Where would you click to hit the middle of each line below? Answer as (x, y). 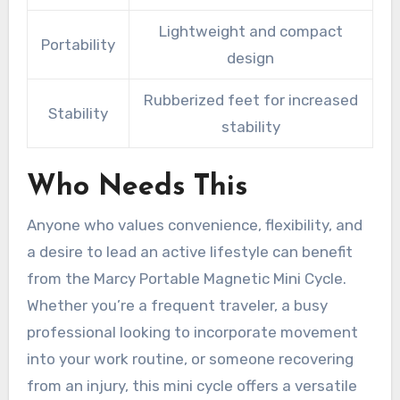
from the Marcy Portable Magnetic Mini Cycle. (186, 279)
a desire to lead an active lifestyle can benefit (189, 252)
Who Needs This (137, 188)
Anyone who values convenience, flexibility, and (194, 225)
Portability (78, 45)
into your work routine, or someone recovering (190, 359)
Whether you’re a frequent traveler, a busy (177, 306)
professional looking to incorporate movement (192, 333)
